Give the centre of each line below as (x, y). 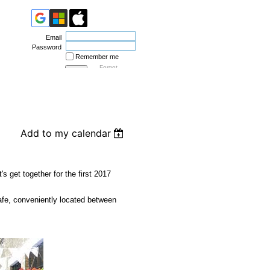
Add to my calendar (65, 133)
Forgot (108, 67)
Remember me (97, 57)
